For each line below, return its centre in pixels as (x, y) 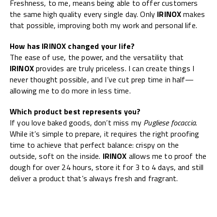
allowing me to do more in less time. (70, 91)
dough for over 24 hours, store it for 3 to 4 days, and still (107, 167)
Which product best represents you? (75, 112)
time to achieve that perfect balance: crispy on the (94, 145)
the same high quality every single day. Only (84, 14)
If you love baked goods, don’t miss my (77, 123)
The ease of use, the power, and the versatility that (97, 57)
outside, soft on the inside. (56, 156)
